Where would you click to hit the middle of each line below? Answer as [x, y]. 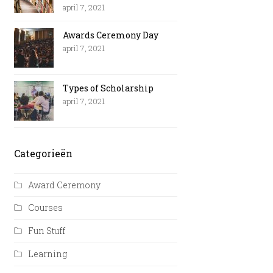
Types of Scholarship [108, 88]
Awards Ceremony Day [111, 35]
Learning [48, 254]
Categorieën [44, 154]
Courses [46, 208]
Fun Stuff [47, 231]
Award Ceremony [65, 185]
